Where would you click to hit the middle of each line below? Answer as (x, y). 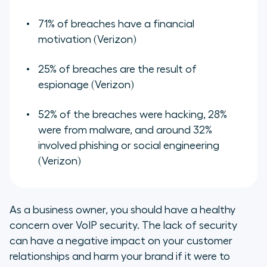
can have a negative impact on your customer (121, 240)
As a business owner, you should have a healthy (122, 209)
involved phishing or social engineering (129, 145)
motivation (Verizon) (87, 39)
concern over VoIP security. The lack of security (123, 225)
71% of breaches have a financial (116, 24)
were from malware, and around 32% (125, 130)
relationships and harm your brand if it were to (120, 256)
